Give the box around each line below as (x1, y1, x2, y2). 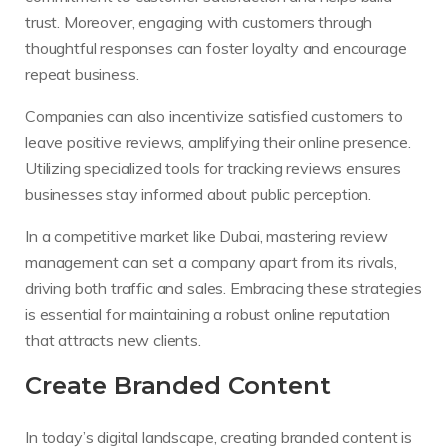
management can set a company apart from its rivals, (25, 251, 397, 272)
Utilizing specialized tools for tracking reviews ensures (25, 157, 402, 178)
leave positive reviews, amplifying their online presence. (25, 131, 411, 152)
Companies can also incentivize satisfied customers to (25, 105, 403, 126)
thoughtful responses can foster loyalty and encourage (25, 37, 407, 58)
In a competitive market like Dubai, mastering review (25, 225, 388, 246)
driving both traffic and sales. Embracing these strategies (25, 277, 422, 298)
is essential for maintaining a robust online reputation (25, 303, 391, 324)
